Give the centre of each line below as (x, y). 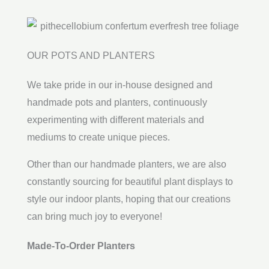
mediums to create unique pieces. (98, 138)
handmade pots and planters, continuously (117, 103)
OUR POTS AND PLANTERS (91, 56)
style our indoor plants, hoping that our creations (129, 199)
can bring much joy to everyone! (95, 217)
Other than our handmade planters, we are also (127, 165)
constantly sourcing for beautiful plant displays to (130, 182)
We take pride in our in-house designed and (120, 85)
